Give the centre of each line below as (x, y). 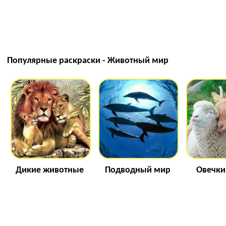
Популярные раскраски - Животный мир (88, 61)
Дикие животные (50, 170)
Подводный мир (137, 170)
